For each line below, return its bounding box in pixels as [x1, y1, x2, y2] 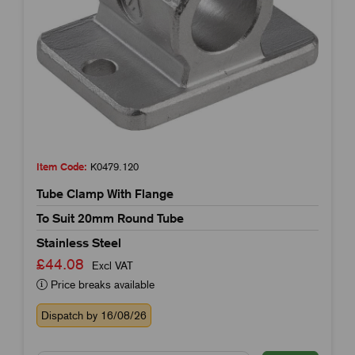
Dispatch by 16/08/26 [41, 308, 147, 322]
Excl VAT [92, 258, 133, 272]
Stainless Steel [36, 235, 121, 250]
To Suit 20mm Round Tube [36, 210, 184, 225]
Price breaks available [48, 277, 155, 291]
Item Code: [36, 160, 87, 173]
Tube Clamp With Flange [36, 185, 174, 200]
